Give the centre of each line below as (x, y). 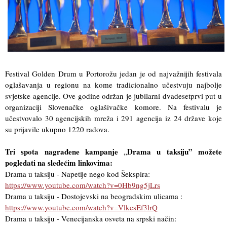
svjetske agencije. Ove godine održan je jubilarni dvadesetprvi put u (113, 96)
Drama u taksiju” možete (175, 151)
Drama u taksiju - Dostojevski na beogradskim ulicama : (94, 196)
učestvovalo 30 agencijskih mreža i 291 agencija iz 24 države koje (113, 118)
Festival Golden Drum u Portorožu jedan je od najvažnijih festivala (113, 73)
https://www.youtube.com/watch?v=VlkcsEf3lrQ (81, 207)
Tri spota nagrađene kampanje (65, 151)
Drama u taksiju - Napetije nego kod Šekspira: (78, 174)
